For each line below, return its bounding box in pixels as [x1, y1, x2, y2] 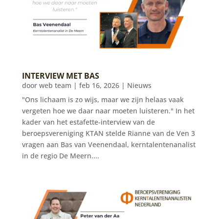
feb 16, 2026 [79, 81, 119, 90]
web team [39, 81, 71, 90]
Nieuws [127, 81, 152, 90]
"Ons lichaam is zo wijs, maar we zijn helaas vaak [22, 95, 184, 105]
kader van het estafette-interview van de [22, 117, 155, 127]
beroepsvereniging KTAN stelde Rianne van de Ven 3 [22, 129, 195, 138]
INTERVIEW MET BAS [22, 70, 99, 82]
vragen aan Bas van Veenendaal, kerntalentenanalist [22, 140, 196, 150]
